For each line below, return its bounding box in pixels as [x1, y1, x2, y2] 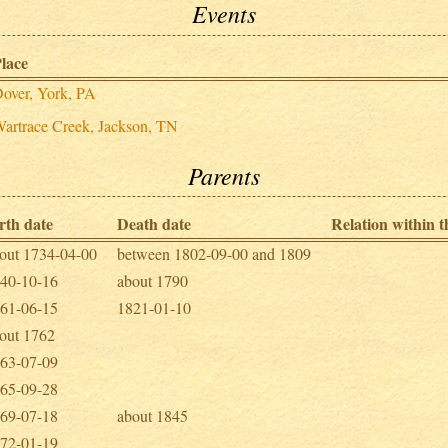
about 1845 [117, 404, 189, 426]
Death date [117, 211, 192, 235]
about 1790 [117, 269, 189, 291]
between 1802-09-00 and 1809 [117, 242, 312, 264]
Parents [188, 158, 260, 191]
